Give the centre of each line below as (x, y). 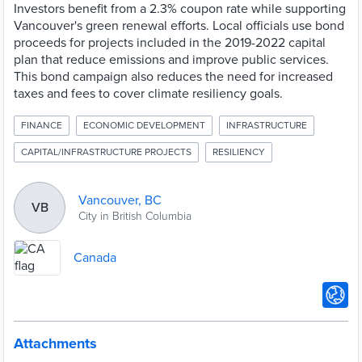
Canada (95, 257)
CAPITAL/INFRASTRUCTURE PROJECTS (106, 152)
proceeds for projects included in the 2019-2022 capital (170, 43)
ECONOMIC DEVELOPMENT (144, 125)
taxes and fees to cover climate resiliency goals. (148, 94)
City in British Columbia (135, 216)
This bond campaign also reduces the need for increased (173, 77)
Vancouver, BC (120, 200)
